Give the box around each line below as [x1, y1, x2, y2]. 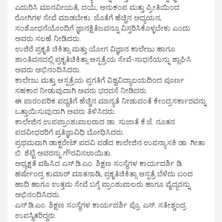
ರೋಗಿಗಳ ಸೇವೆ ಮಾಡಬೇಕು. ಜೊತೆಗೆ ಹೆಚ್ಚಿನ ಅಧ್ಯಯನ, [15, 13, 162, 22]
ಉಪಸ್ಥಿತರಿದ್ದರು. [15, 211, 56, 220]
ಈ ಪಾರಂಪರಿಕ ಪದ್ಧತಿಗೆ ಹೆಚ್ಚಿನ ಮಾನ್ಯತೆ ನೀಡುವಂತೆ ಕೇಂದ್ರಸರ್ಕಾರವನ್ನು [15, 97, 206, 106]
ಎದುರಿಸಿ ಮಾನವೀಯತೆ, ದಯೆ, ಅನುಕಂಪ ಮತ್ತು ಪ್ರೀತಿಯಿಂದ [15, 3, 179, 12]
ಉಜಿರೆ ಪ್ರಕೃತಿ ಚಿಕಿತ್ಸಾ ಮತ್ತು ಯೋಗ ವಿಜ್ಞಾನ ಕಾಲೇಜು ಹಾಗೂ [15, 45, 175, 54]
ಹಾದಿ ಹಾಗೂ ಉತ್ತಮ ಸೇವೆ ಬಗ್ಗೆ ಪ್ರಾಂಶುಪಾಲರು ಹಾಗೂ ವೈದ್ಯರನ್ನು [15, 180, 190, 189]
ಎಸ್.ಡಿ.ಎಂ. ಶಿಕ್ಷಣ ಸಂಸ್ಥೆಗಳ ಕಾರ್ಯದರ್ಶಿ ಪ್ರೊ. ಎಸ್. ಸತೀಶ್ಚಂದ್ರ [15, 201, 186, 210]
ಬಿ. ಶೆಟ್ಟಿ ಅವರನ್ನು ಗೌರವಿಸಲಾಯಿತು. [15, 149, 112, 158]
